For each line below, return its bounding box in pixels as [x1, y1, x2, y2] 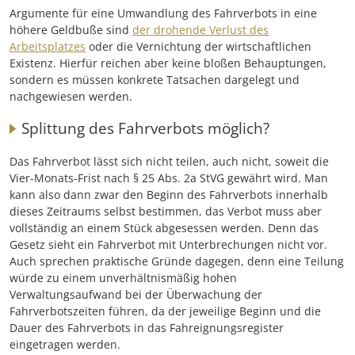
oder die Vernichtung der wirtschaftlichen [86, 38, 311, 54]
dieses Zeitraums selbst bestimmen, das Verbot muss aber [10, 203, 322, 219]
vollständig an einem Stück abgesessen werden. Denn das [10, 219, 319, 235]
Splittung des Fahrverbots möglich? [21, 117, 269, 139]
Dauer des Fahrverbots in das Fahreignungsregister [10, 319, 284, 335]
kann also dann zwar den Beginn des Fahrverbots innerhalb [10, 186, 328, 202]
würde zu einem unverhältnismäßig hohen [10, 269, 237, 285]
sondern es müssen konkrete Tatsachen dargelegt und [10, 71, 300, 87]
